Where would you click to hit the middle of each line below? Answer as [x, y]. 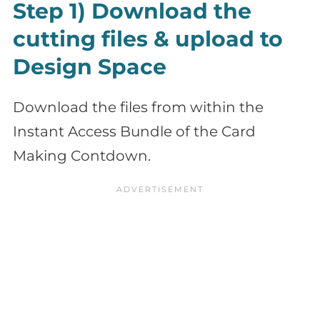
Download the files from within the [138, 107]
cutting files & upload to [148, 39]
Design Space [90, 67]
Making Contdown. [82, 156]
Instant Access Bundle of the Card [134, 132]
